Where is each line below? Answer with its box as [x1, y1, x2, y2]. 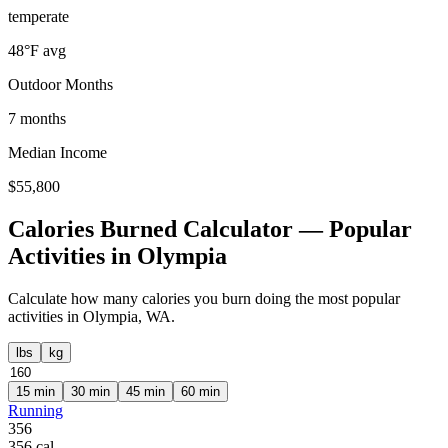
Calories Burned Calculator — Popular [8, 215, 412, 242]
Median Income [8, 144, 107, 161]
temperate [8, 8, 69, 25]
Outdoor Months [8, 76, 113, 93]
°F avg [24, 42, 66, 59]
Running [8, 401, 63, 419]
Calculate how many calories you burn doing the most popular [8, 289, 400, 307]
